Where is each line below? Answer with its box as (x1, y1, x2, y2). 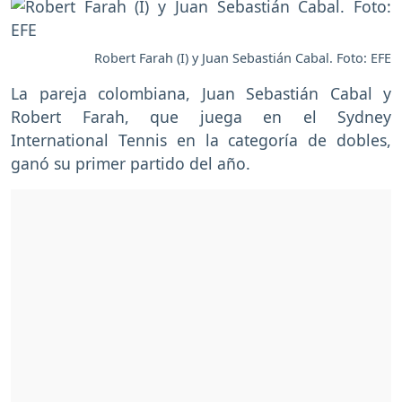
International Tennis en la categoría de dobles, (11, 128, 391, 151)
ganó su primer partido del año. (11, 152, 250, 174)
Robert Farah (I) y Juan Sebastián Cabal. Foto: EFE (94, 48, 391, 66)
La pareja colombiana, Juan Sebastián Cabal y (11, 82, 391, 104)
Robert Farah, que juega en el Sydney (11, 105, 391, 127)
